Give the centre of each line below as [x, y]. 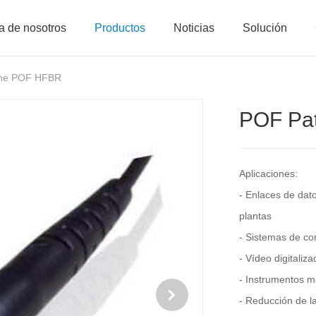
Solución [265, 28]
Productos [120, 28]
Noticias [194, 28]
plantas [255, 216]
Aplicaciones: [268, 174]
